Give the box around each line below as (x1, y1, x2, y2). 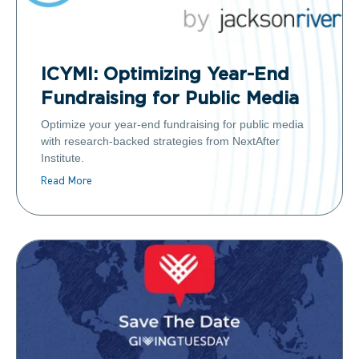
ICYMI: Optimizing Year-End (41, 67, 289, 83)
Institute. (41, 151, 84, 165)
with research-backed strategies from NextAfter (41, 135, 280, 148)
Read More (41, 175, 92, 188)
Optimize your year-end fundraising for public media (41, 118, 304, 131)
